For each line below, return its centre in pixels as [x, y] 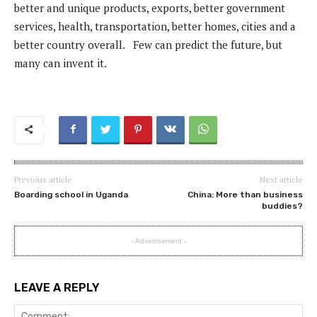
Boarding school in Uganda [71, 195]
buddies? [282, 206]
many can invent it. [63, 63]
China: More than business [245, 195]
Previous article [43, 180]
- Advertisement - [158, 241]
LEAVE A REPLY [57, 288]
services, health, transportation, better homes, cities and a [155, 27]
